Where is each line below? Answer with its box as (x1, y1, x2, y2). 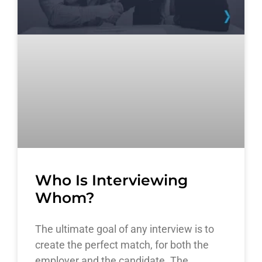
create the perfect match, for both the (35, 238, 209, 251)
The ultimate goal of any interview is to (35, 222, 214, 235)
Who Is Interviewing (35, 171, 188, 189)
